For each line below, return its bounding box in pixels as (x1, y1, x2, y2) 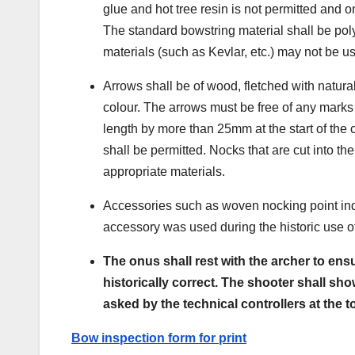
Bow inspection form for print (71, 330, 246, 345)
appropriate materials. (103, 164, 225, 178)
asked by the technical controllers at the (103, 296, 345, 311)
